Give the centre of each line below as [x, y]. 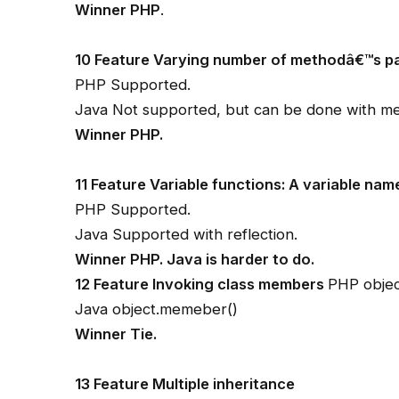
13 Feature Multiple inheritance [185, 383]
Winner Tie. [116, 334]
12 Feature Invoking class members [202, 284]
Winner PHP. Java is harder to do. [195, 259]
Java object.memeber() [157, 309]
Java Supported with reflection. [187, 234]
